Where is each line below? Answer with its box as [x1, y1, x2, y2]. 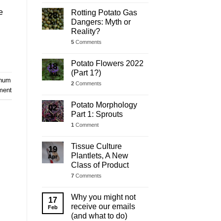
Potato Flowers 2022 [71, 59, 144, 68]
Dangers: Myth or [71, 17, 131, 26]
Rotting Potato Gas [71, 8, 137, 17]
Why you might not [71, 192, 136, 201]
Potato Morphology [71, 100, 137, 109]
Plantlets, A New [71, 151, 128, 160]
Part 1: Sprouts [71, 110, 123, 118]
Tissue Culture [71, 142, 122, 150]
